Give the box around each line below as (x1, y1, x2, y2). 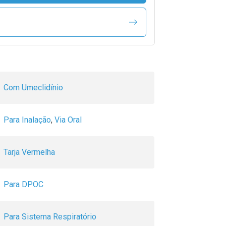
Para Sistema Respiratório (4, 212, 96, 222)
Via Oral (54, 115, 82, 125)
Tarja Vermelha (4, 147, 55, 157)
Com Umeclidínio (4, 83, 63, 93)
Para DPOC (4, 180, 43, 190)
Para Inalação (4, 115, 51, 125)
